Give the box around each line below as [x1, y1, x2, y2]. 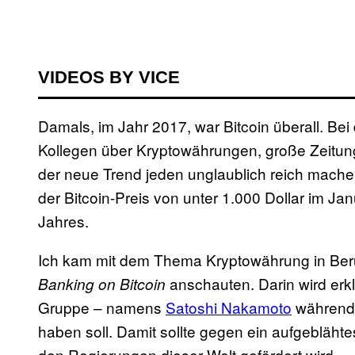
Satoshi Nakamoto [166, 296, 292, 318]
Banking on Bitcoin [38, 273, 166, 294]
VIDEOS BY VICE [38, 67, 180, 87]
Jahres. [38, 209, 93, 231]
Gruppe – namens [38, 296, 166, 318]
